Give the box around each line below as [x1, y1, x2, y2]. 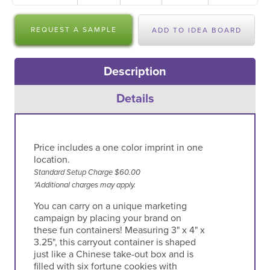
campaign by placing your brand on [33, 212, 181, 224]
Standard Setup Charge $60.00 [33, 167, 140, 177]
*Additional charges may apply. [33, 180, 136, 190]
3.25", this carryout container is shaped [33, 236, 196, 248]
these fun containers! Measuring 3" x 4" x [33, 224, 205, 236]
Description [104, 64, 166, 79]
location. [33, 153, 70, 166]
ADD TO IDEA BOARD [151, 26, 242, 34]
